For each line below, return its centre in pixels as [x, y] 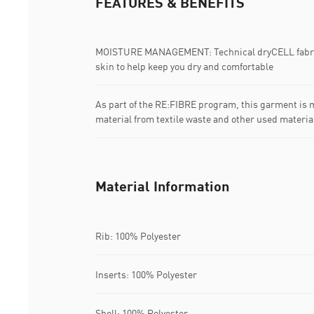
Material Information [162, 186]
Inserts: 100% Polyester [146, 274]
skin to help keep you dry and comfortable [184, 67]
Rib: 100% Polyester [138, 235]
